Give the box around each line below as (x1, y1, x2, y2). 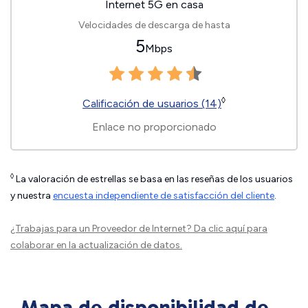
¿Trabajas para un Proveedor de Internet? (10, 223, 194, 234)
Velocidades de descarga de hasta (78, 19, 230, 31)
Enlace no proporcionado (91, 120, 217, 133)
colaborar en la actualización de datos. (10, 239, 182, 251)
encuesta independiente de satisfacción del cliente (53, 190, 274, 201)
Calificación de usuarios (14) (82, 97, 221, 110)
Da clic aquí (194, 223, 245, 234)
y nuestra (10, 190, 53, 201)
